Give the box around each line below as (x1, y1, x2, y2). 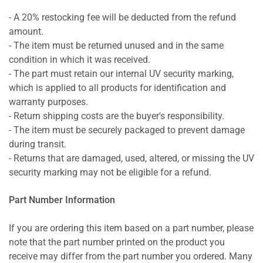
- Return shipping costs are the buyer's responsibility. (9, 111, 224, 122)
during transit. (9, 139, 66, 150)
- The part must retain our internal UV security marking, (9, 69, 234, 80)
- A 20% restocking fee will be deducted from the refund (9, 12, 236, 23)
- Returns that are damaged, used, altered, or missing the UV (9, 153, 254, 164)
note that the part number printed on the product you (9, 237, 225, 248)
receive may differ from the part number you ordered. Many (9, 251, 252, 262)
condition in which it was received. (9, 55, 150, 66)
